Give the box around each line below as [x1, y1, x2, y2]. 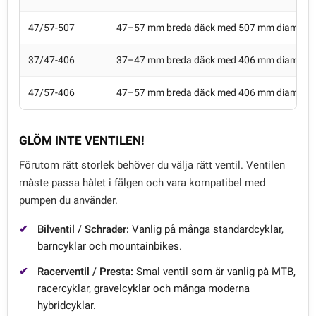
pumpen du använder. [19, 193, 118, 207]
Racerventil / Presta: [37, 265, 133, 278]
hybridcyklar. [37, 298, 96, 312]
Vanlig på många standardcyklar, [129, 222, 284, 236]
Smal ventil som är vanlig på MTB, [133, 265, 296, 278]
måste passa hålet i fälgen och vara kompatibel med [19, 176, 265, 189]
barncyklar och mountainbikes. [37, 239, 182, 253]
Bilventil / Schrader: [37, 222, 129, 236]
